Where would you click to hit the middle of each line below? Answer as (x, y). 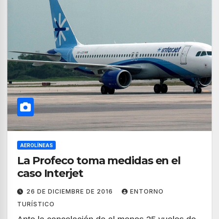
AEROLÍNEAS (36, 145)
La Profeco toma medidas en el (99, 161)
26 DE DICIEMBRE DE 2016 (71, 191)
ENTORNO (147, 191)
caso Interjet (50, 173)
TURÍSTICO (36, 204)
